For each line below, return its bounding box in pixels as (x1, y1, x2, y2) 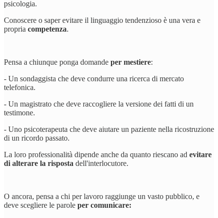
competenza (28, 24, 67, 33)
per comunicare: (77, 200, 131, 209)
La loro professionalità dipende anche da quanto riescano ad (4, 150, 189, 159)
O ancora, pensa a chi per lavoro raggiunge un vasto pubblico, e (4, 192, 200, 200)
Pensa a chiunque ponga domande (4, 57, 110, 66)
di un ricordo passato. (4, 133, 70, 142)
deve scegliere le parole (4, 200, 77, 209)
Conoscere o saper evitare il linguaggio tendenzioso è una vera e (4, 16, 200, 24)
